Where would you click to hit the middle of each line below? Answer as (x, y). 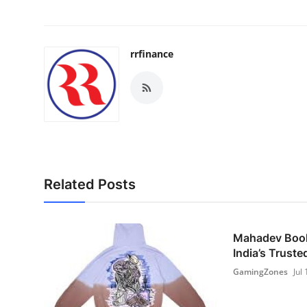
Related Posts (90, 184)
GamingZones (260, 271)
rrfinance (152, 53)
